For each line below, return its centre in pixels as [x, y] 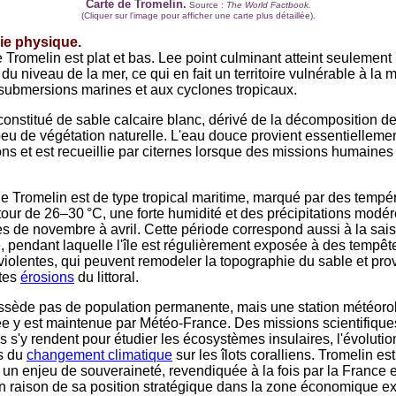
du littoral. [107, 277]
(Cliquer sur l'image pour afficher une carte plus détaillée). [198, 15]
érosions [47, 277]
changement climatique [99, 355]
